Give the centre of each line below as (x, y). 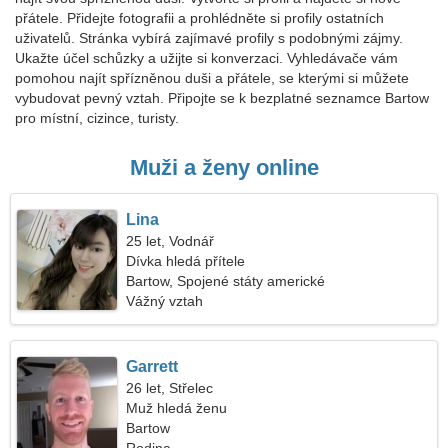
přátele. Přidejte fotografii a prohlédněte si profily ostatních (199, 18)
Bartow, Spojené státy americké (226, 281)
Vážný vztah (165, 301)
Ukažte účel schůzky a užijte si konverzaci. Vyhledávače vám (206, 58)
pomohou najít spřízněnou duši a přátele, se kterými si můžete (212, 78)
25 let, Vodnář (170, 241)
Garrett (152, 366)
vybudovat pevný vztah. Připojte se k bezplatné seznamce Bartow (222, 98)
